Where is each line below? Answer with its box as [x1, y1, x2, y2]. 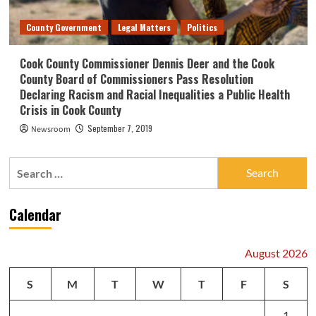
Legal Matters [117, 20, 171, 33]
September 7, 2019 [87, 121, 152, 134]
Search [8, 158, 44, 172]
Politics [186, 20, 217, 33]
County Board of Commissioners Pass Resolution [19, 70, 253, 87]
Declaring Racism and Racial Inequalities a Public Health [19, 85, 290, 103]
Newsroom [30, 123, 71, 135]
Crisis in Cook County [19, 101, 121, 119]
